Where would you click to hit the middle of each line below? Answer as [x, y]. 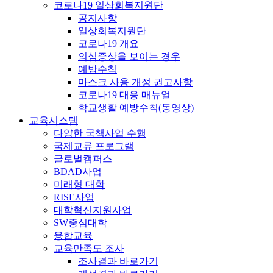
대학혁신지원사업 [93, 210]
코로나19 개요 [108, 43]
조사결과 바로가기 [118, 261]
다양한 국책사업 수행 [100, 133]
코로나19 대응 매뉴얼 [124, 94]
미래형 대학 [79, 184]
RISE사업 [74, 197]
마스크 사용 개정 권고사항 [135, 82]
